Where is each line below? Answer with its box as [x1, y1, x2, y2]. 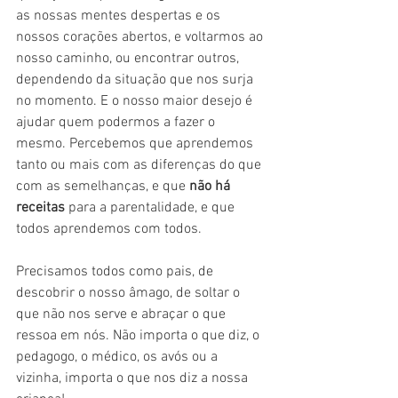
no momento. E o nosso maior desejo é [16, 92, 256, 110]
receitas [16, 198, 68, 217]
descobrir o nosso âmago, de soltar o [16, 283, 243, 302]
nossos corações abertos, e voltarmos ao [16, 28, 267, 46]
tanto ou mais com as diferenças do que [16, 155, 265, 174]
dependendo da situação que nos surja [16, 70, 257, 89]
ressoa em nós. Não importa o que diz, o [16, 326, 263, 345]
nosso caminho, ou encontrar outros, [16, 49, 243, 68]
